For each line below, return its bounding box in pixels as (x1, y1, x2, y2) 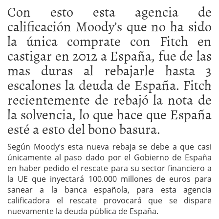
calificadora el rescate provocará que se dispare (7, 195, 212, 206)
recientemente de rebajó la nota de (7, 89, 212, 110)
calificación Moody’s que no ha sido (7, 16, 212, 37)
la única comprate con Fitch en (7, 30, 212, 51)
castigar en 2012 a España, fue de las (7, 45, 212, 66)
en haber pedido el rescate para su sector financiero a (7, 163, 212, 174)
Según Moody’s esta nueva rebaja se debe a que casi (7, 141, 212, 153)
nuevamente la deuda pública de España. (7, 206, 158, 217)
